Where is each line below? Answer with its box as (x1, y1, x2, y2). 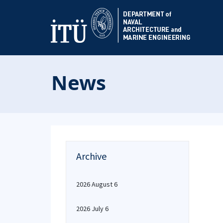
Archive (76, 150, 107, 162)
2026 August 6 (76, 180, 117, 189)
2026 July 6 (76, 204, 109, 213)
